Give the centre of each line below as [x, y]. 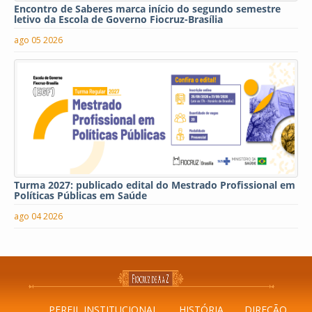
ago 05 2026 [38, 40]
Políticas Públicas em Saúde [80, 196]
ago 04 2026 [38, 217]
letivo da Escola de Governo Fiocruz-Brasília [118, 19]
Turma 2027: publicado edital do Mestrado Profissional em [155, 185]
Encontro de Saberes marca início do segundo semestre [147, 9]
